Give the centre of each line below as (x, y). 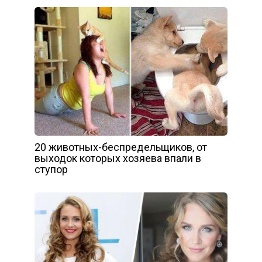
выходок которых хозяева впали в (118, 158)
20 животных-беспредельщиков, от (121, 147)
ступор (51, 169)
